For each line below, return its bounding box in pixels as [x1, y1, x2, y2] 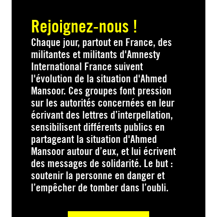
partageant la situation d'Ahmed [31, 132, 157, 145]
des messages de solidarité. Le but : [31, 156, 173, 170]
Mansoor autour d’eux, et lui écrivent [31, 144, 176, 157]
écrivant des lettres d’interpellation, [31, 108, 173, 121]
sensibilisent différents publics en [31, 120, 165, 133]
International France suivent [31, 60, 143, 73]
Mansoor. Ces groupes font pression [31, 84, 171, 97]
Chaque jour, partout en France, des [31, 35, 172, 48]
